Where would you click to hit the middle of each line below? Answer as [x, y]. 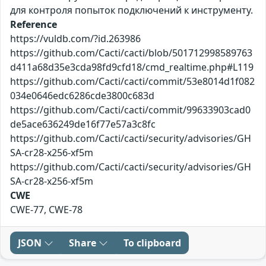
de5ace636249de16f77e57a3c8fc [83, 124]
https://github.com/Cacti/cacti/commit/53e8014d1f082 [132, 81]
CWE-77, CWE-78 [46, 209]
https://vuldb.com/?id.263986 [75, 38]
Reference [34, 24]
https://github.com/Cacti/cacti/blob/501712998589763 [131, 53]
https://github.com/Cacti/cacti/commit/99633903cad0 [130, 110]
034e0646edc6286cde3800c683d [82, 95]
